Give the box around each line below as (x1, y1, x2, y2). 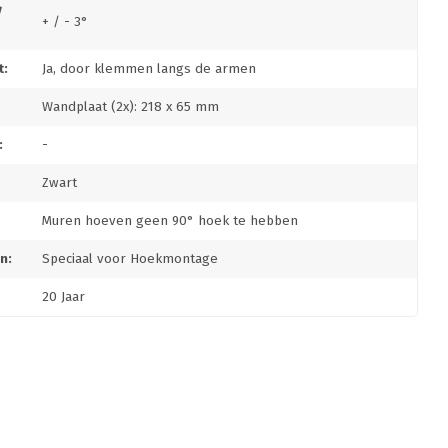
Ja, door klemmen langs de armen (42, 61, 256, 77)
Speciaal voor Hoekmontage (42, 251, 218, 267)
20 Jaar (42, 289, 85, 305)
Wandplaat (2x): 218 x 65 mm (42, 99, 219, 115)
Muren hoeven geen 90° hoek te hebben (42, 213, 298, 229)
